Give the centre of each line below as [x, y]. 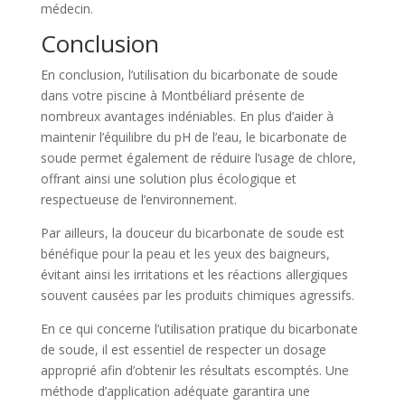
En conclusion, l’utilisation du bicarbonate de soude [189, 74]
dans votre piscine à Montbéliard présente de [172, 95]
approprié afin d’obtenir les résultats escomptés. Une [194, 370]
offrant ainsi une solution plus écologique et [168, 178]
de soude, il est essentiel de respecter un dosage [183, 349]
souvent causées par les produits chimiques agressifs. [197, 295]
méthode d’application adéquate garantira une [175, 391]
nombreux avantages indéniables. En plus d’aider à [187, 116]
